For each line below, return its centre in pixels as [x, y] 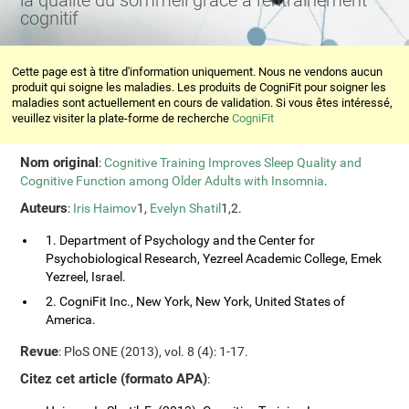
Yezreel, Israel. [86, 277]
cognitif [50, 18]
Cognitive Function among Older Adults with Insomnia [173, 181]
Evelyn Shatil [186, 208]
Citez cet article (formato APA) [114, 379]
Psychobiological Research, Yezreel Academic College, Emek [214, 258]
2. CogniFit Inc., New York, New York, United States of [196, 301]
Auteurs [44, 208]
